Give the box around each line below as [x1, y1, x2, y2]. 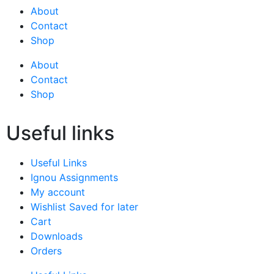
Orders [31, 244, 62, 257]
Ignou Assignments [31, 171, 118, 183]
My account [31, 185, 85, 198]
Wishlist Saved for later [31, 200, 138, 213]
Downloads [31, 229, 83, 242]
